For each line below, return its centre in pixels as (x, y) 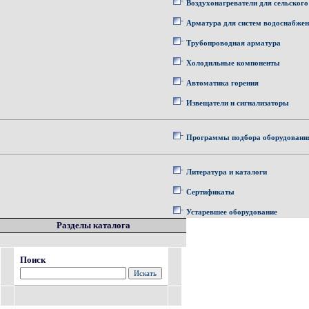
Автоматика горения (222, 83)
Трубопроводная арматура (233, 43)
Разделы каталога (93, 225)
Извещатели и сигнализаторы (238, 103)
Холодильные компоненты (233, 63)
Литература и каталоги (227, 172)
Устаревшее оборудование (232, 212)
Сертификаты (210, 192)
